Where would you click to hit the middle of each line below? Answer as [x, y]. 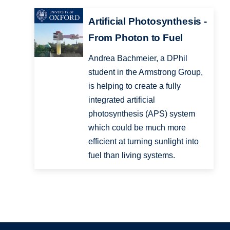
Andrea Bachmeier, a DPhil [138, 59]
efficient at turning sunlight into [143, 142]
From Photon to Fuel [136, 38]
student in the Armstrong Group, [145, 72]
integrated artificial [121, 100]
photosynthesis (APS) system [141, 114]
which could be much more [137, 128]
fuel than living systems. [131, 156]
